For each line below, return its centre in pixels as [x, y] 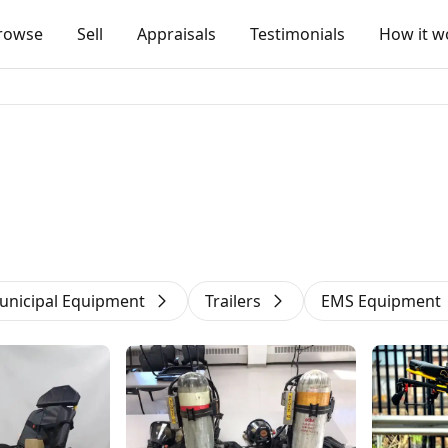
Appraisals [176, 34]
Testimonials [297, 34]
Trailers [233, 301]
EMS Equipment [381, 301]
